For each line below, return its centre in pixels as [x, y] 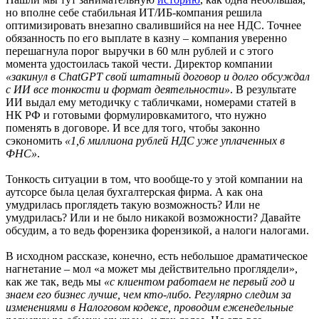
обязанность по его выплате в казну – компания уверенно [146, 38]
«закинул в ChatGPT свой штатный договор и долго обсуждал [158, 76]
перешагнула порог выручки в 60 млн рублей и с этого [140, 51]
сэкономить [35, 140]
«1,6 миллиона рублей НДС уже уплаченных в [175, 140]
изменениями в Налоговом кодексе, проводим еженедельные [150, 307]
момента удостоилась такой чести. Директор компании [139, 63]
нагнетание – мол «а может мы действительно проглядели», [152, 268]
